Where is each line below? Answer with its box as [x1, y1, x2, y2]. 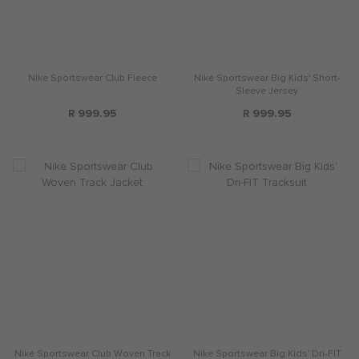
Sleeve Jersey [236, 84, 298, 97]
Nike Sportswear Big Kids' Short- [193, 71, 341, 84]
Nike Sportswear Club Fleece [27, 71, 157, 84]
